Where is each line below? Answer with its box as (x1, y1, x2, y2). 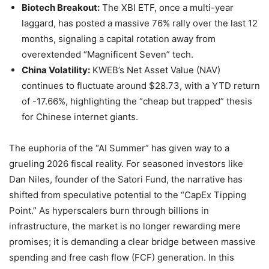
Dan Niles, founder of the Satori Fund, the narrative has (9, 174, 243, 185)
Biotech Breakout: (22, 2, 100, 13)
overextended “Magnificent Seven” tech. (22, 49, 193, 60)
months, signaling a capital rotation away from (22, 33, 216, 44)
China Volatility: (22, 64, 90, 76)
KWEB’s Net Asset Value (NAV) (90, 64, 220, 76)
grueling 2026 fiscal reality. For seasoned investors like (9, 158, 243, 169)
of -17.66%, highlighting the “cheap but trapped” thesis (22, 95, 252, 107)
